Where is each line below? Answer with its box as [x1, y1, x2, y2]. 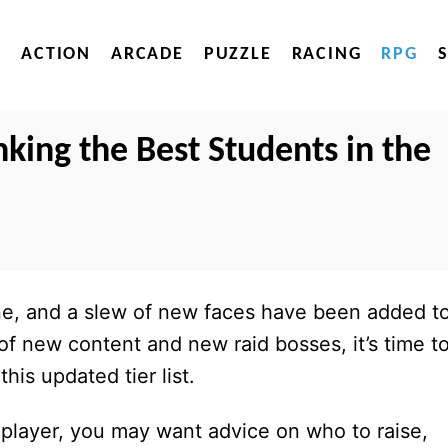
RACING [291, 45, 362, 64]
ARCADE [110, 45, 184, 64]
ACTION [21, 45, 91, 64]
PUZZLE [203, 45, 272, 64]
